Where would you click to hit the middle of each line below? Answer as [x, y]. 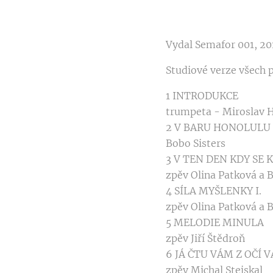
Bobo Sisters [196, 144]
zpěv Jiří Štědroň [205, 239]
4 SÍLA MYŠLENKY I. [214, 191]
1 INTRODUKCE [202, 96]
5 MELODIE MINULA [215, 223]
